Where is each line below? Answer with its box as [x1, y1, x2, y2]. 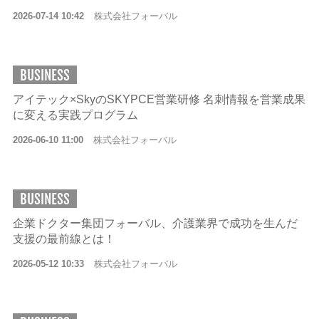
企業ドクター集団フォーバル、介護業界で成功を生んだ [12, 217, 298, 229]
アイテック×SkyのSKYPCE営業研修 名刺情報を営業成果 [12, 93, 305, 105]
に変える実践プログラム [12, 109, 138, 121]
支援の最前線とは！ [12, 233, 115, 245]
